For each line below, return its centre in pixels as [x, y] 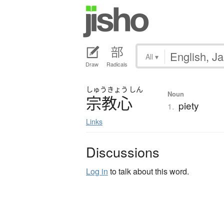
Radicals [117, 64]
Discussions [123, 152]
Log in [97, 171]
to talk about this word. [148, 171]
